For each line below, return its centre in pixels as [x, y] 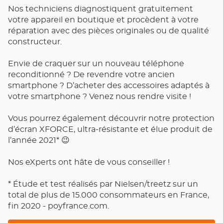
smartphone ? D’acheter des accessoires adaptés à [109, 86]
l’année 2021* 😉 [39, 140]
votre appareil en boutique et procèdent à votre [103, 20]
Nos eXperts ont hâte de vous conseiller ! [89, 162]
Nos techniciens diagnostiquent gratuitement [101, 9]
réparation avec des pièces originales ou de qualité [109, 31]
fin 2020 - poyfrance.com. [58, 206]
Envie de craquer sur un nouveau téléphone [96, 64]
